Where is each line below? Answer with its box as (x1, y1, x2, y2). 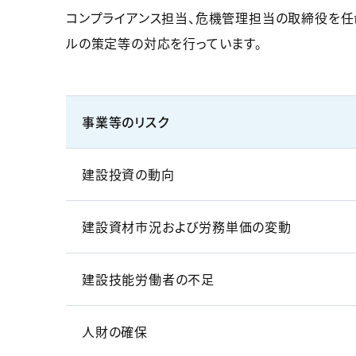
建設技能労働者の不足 (82, 269, 215, 289)
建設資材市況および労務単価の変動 (82, 217, 292, 237)
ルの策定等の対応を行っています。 (66, 33, 262, 53)
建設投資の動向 (82, 164, 175, 184)
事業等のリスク (82, 112, 169, 132)
